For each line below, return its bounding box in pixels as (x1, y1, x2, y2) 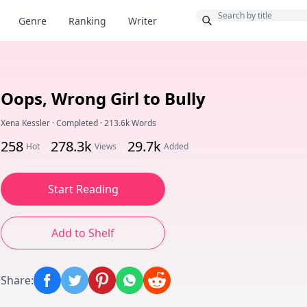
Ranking (69, 14, 106, 27)
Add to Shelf (51, 225, 114, 241)
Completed (56, 117, 98, 129)
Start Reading (47, 182, 119, 197)
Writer (128, 14, 157, 27)
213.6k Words (104, 117, 156, 129)
